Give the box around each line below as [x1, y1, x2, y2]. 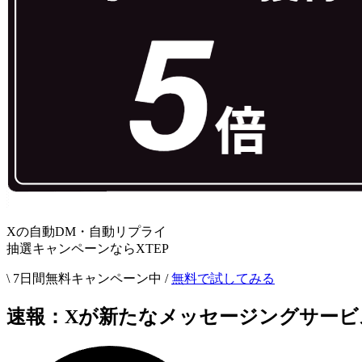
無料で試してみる [171, 271, 275, 285]
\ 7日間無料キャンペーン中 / [6, 271, 168, 285]
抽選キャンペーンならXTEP [6, 242, 169, 255]
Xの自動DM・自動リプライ [6, 225, 166, 238]
